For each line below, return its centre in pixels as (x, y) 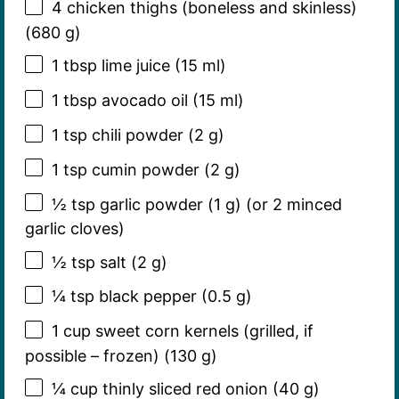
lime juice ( (138, 66)
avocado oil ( (147, 101)
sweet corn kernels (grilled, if (202, 331)
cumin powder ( (148, 169)
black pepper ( (151, 297)
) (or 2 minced (288, 204)
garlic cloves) (74, 229)
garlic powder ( (154, 204)
